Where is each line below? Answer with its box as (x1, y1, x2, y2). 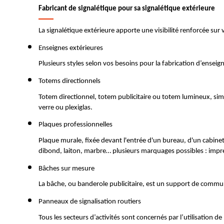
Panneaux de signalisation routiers (38, 197, 142, 205)
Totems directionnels (38, 77, 100, 85)
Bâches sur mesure (38, 164, 96, 172)
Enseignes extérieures (38, 44, 104, 52)
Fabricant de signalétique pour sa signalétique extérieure (38, 5, 215, 13)
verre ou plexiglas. (38, 103, 92, 111)
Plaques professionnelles (38, 121, 114, 129)
